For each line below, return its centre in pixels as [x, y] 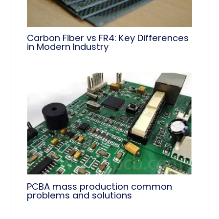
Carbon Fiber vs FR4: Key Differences [108, 38]
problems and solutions [80, 196]
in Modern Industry [68, 46]
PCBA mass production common [100, 187]
